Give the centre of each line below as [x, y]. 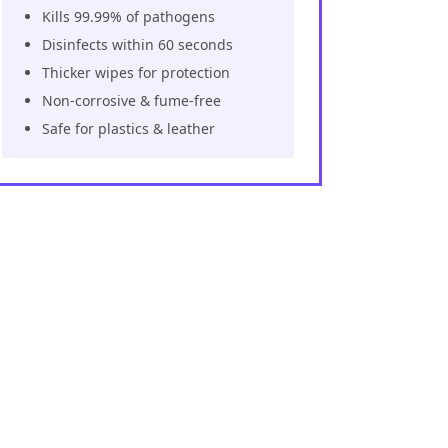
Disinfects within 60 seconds [137, 44]
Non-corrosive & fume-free [131, 100]
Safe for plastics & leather [128, 128]
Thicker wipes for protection [136, 72]
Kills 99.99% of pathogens [128, 16]
